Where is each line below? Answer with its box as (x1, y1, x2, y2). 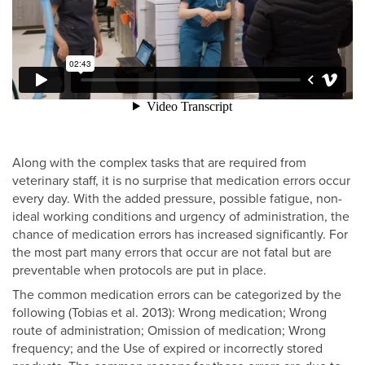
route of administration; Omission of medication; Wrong (12, 323, 326, 340)
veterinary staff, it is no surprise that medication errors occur (12, 173, 350, 190)
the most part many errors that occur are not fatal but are (12, 244, 332, 262)
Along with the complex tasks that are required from (12, 155, 306, 172)
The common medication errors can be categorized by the (12, 287, 341, 304)
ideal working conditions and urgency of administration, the (12, 209, 350, 226)
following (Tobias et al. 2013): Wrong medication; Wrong (12, 305, 327, 322)
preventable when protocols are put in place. (12, 262, 266, 279)
